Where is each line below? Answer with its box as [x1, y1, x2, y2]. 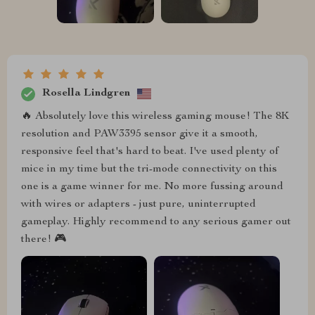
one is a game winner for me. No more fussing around [21, 181, 283, 193]
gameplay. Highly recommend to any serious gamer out [21, 216, 291, 228]
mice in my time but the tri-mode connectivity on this [21, 163, 277, 175]
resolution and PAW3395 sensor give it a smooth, [21, 128, 258, 140]
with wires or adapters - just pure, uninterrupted [21, 198, 256, 210]
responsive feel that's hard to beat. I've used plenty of [21, 146, 278, 157]
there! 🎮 [21, 233, 66, 245]
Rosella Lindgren [42, 88, 130, 100]
